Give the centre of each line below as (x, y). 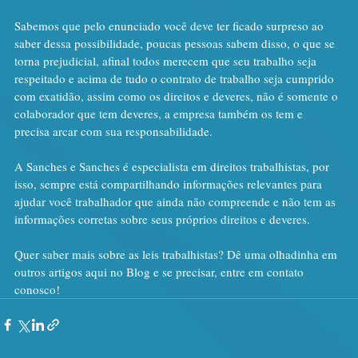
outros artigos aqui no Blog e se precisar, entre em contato (161, 271)
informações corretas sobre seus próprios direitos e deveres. (162, 219)
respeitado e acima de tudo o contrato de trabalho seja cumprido (176, 78)
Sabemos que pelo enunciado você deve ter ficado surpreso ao (171, 25)
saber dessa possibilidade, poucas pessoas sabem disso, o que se (176, 43)
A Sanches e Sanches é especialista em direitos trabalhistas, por (173, 166)
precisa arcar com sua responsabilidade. (113, 131)
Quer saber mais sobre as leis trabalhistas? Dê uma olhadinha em (177, 254)
